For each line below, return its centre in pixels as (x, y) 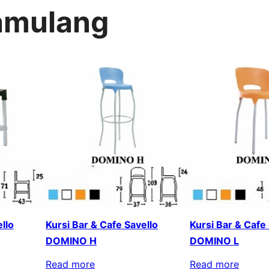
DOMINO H (71, 240)
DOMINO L (214, 240)
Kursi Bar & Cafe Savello (102, 224)
